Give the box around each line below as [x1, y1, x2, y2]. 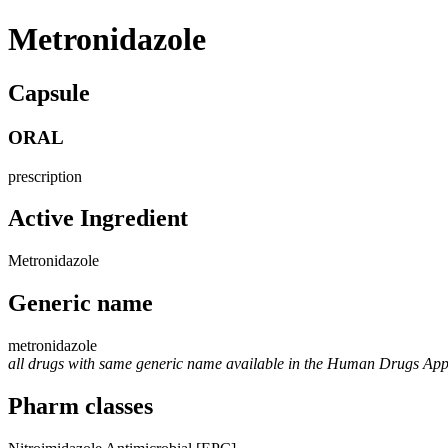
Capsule [8, 79, 90, 106]
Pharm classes [8, 393, 153, 420]
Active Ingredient [8, 205, 188, 232]
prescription [8, 167, 82, 185]
